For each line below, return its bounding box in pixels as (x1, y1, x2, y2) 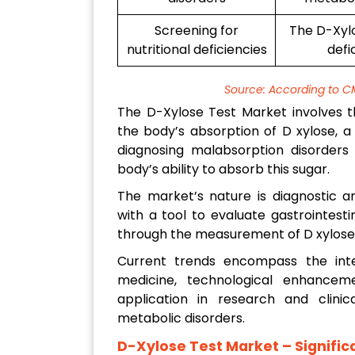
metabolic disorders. (117, 309, 245, 328)
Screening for (155, 21, 239, 40)
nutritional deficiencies (126, 40, 267, 59)
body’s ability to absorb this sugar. (117, 160, 330, 179)
